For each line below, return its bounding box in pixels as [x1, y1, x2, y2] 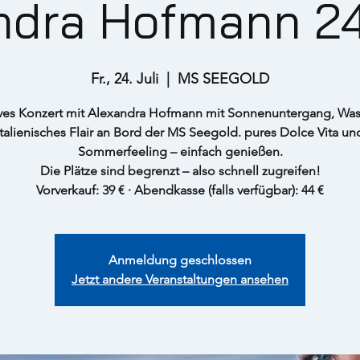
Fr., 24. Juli [91, 70, 158, 88]
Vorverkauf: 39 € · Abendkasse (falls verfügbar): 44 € [36, 182, 324, 198]
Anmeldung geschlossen [108, 252, 252, 268]
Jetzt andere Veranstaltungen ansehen [72, 272, 288, 287]
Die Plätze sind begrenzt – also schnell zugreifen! [39, 163, 321, 178]
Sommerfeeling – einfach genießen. [77, 144, 283, 159]
